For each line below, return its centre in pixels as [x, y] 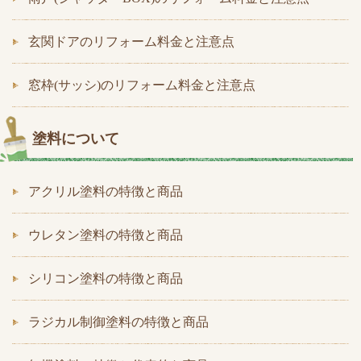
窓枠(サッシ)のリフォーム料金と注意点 [142, 85]
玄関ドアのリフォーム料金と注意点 [131, 41]
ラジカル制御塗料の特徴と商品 [118, 322]
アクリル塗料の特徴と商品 [106, 191]
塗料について [76, 139]
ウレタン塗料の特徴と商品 [106, 235]
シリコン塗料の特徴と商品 [106, 278]
